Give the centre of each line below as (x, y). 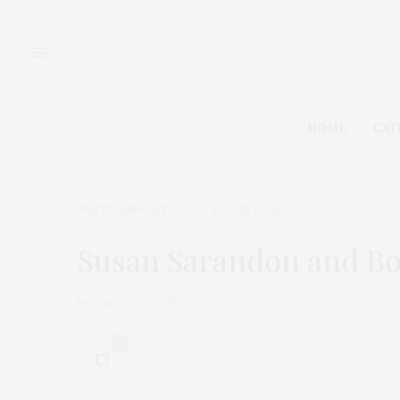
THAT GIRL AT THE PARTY (158, 302)
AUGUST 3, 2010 (249, 209)
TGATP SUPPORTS (126, 209)
